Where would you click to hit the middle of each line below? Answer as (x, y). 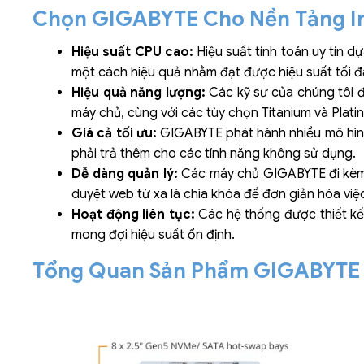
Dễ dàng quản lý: (125, 174)
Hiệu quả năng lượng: (139, 93)
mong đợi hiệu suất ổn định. (154, 235)
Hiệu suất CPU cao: (134, 52)
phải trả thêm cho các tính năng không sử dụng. (214, 154)
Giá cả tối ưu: (114, 134)
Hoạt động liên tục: (133, 215)
